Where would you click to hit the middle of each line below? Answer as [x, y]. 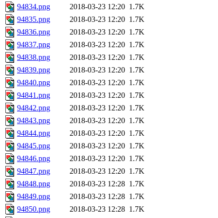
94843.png [34, 121]
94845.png [34, 146]
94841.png [34, 95]
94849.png [34, 197]
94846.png [34, 159]
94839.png [34, 70]
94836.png [34, 32]
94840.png [34, 83]
